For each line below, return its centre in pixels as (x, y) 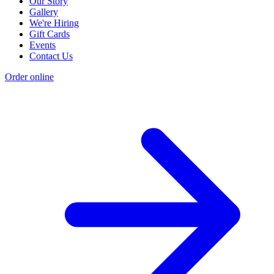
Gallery (44, 12)
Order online (29, 77)
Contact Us (51, 56)
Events (43, 45)
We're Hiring (54, 23)
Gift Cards (50, 34)
